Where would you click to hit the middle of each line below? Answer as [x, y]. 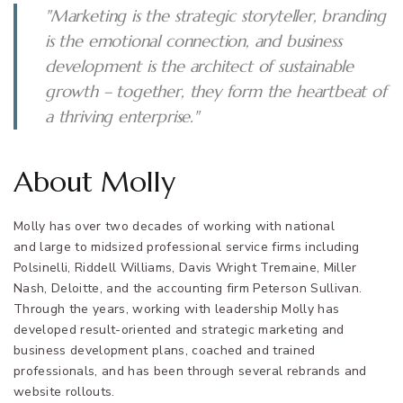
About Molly [94, 182]
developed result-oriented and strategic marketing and [179, 329]
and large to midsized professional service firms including [187, 246]
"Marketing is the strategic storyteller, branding [215, 15]
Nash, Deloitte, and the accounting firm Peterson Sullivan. [188, 288]
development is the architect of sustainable [200, 66]
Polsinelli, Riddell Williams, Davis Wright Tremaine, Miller [185, 267]
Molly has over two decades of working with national [174, 226]
